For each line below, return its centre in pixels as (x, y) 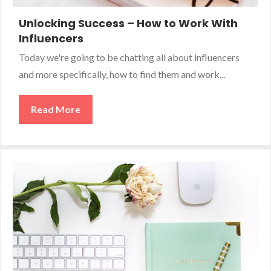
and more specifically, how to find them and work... (122, 74)
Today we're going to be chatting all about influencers (129, 57)
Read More (56, 109)
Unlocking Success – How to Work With (128, 23)
